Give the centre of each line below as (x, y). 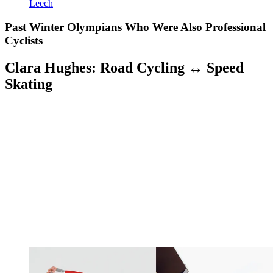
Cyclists (24, 40)
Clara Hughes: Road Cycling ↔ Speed (124, 67)
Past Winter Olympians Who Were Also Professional (135, 27)
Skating (29, 84)
